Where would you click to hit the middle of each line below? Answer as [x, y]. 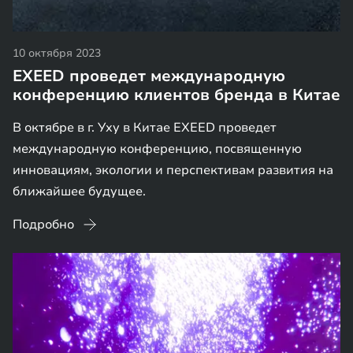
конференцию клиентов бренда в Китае [176, 95]
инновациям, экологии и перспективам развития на [173, 170]
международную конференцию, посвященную [157, 149]
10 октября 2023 [57, 53]
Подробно [43, 225]
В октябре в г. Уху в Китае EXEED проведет [145, 128]
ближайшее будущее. [79, 191]
